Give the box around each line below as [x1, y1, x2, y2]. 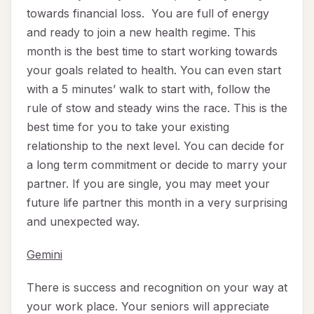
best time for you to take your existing [27, 120, 229, 135]
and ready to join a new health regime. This [27, 25, 256, 40]
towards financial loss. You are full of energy [27, 6, 269, 21]
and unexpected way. [27, 214, 139, 229]
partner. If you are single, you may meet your [27, 177, 270, 191]
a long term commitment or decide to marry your [27, 158, 287, 172]
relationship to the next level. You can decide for [27, 139, 285, 153]
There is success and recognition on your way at [27, 280, 287, 295]
